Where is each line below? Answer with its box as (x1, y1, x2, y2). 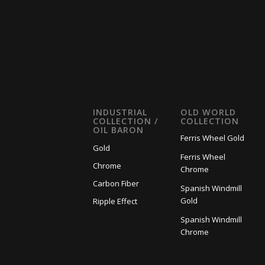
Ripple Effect (93, 195, 137, 206)
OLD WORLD (180, 106, 237, 118)
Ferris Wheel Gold (180, 132, 245, 143)
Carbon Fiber (93, 177, 139, 189)
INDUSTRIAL (93, 106, 147, 118)
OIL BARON (93, 124, 144, 135)
